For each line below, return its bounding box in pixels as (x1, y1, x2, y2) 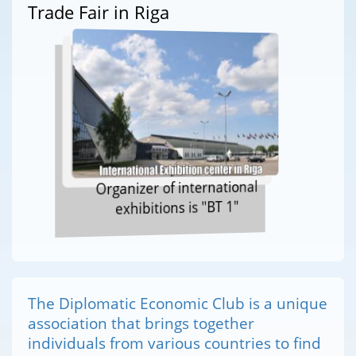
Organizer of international (95, 176, 258, 199)
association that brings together (28, 312, 254, 333)
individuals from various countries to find (28, 332, 321, 353)
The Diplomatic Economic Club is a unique (28, 292, 327, 313)
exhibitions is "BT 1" (115, 196, 239, 219)
